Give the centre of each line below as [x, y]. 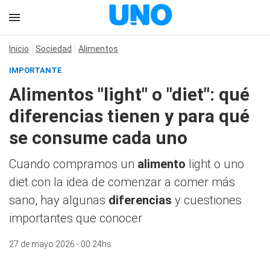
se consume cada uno [98, 138]
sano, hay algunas [59, 200]
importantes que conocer [76, 218]
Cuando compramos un [73, 164]
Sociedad [54, 49]
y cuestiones [207, 200]
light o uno [215, 164]
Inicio [19, 49]
